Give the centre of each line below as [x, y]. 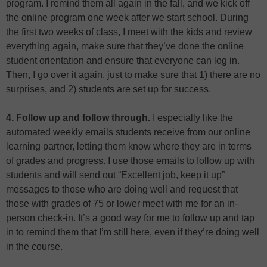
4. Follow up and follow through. [79, 118]
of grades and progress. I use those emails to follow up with [130, 161]
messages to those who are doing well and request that [122, 190]
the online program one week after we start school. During [127, 18]
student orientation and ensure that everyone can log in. [123, 61]
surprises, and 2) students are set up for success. [113, 89]
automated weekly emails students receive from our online [128, 132]
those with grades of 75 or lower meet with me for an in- [122, 204]
